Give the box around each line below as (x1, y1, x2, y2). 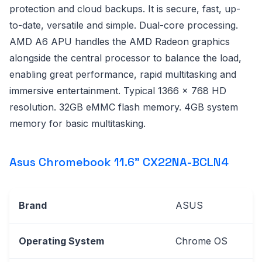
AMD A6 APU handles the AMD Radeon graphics (9, 35, 230, 47)
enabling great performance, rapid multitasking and (9, 68, 236, 80)
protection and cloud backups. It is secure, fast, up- (9, 2, 240, 15)
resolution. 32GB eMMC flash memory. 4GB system (9, 101, 238, 113)
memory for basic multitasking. (9, 117, 146, 129)
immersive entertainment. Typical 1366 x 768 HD (9, 84, 226, 96)
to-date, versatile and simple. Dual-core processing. (9, 19, 238, 31)
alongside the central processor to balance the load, (9, 51, 242, 64)
